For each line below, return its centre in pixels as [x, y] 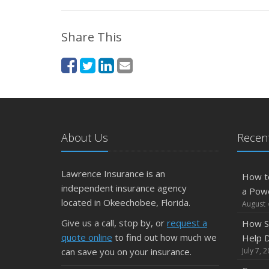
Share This [92, 37]
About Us [85, 138]
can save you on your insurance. [126, 252]
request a [187, 223]
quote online [87, 237]
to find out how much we [165, 237]
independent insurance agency [124, 188]
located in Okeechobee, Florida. [126, 202]
